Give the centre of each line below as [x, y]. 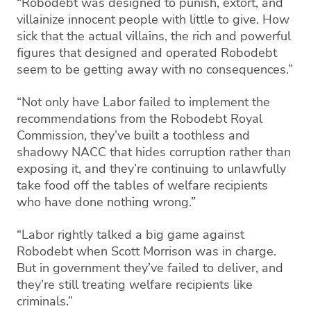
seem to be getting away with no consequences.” [155, 69]
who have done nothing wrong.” [106, 202]
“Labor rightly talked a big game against [131, 234]
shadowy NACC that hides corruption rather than [154, 152]
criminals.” [45, 301]
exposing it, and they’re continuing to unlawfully [151, 168]
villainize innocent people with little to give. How [153, 19]
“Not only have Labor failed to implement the [143, 102]
